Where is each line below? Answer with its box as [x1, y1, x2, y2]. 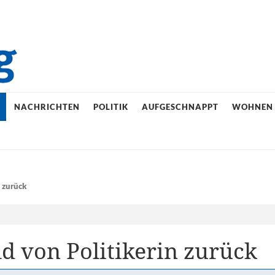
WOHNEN [231, 101, 273, 112]
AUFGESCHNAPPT [141, 101, 219, 112]
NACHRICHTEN [14, 101, 80, 112]
